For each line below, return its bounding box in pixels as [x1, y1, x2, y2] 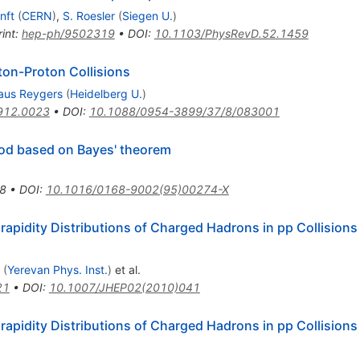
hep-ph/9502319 [21, 27, 115, 41]
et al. [111, 263, 141, 277]
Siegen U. [121, 9, 173, 23]
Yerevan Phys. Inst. [6, 263, 108, 277]
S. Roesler [62, 9, 115, 23]
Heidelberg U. [69, 87, 142, 101]
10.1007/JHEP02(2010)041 [48, 280, 200, 295]
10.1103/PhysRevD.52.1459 [153, 27, 309, 41]
